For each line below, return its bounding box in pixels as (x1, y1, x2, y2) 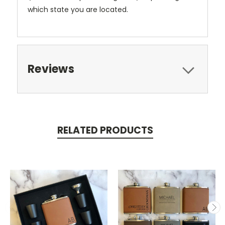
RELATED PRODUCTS (57, 123, 153, 137)
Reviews (28, 61, 74, 77)
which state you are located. (28, 4, 128, 15)
